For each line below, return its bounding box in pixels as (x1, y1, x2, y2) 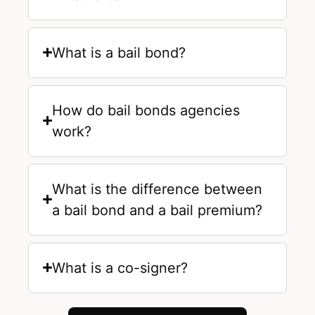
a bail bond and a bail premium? (52, 201, 263, 219)
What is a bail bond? (52, 44, 186, 61)
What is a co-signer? (52, 259, 188, 276)
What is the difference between (52, 180, 263, 198)
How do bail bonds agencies (52, 101, 240, 119)
